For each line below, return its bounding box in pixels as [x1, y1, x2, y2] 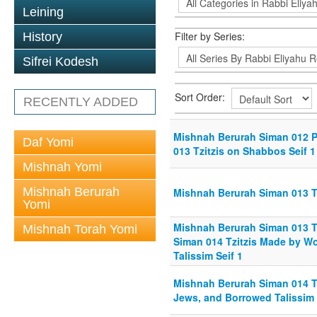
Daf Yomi [23, 135, 74, 149]
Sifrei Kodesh [23, 54, 98, 69]
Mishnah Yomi [23, 160, 102, 174]
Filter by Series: [175, 29, 245, 43]
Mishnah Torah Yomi [23, 222, 137, 236]
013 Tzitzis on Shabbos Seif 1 [173, 144, 316, 158]
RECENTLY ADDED [23, 95, 138, 109]
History [23, 30, 62, 44]
